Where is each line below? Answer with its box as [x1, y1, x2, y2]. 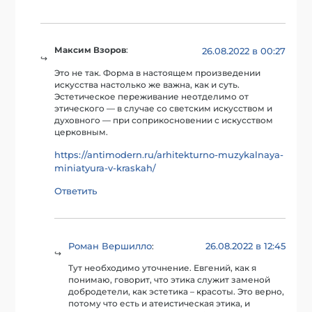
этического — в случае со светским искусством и [54, 103, 273, 114]
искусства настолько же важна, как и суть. [54, 79, 240, 90]
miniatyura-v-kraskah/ [54, 162, 157, 173]
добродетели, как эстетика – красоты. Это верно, [68, 287, 285, 297]
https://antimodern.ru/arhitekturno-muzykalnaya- [54, 148, 284, 160]
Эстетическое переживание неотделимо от [54, 91, 249, 102]
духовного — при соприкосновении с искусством [54, 115, 274, 125]
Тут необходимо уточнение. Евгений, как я [68, 263, 257, 274]
